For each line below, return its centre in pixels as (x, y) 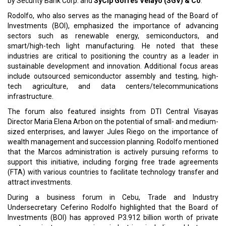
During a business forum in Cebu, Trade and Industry (113, 197)
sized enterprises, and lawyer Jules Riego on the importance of (113, 132)
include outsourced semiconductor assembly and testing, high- (113, 76)
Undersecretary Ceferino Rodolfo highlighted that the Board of (113, 207)
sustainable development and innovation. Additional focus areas (113, 66)
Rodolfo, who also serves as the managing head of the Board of (113, 16)
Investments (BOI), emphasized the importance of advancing (113, 26)
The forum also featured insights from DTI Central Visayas (113, 111)
